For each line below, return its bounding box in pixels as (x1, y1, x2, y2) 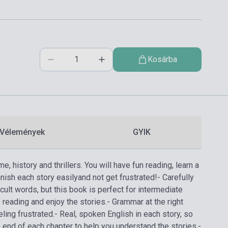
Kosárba (148, 54, 177, 64)
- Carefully (157, 172, 194, 182)
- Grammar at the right (107, 196, 183, 207)
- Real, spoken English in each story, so (54, 209, 193, 219)
